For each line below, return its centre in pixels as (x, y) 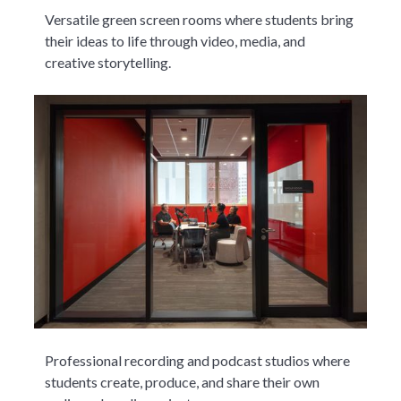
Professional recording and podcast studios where (198, 361)
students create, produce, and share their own (183, 382)
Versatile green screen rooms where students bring (200, 19)
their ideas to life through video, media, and (175, 40)
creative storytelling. (108, 62)
